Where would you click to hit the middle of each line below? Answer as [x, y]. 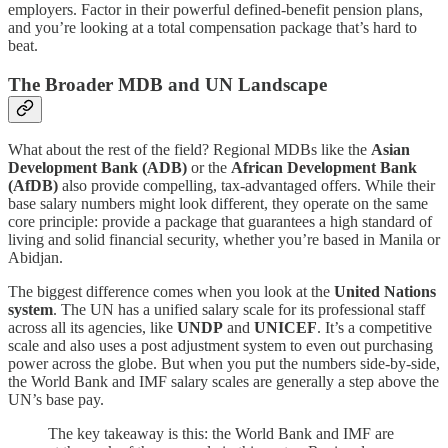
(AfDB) [33, 186]
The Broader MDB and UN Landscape [167, 84]
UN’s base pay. [56, 400]
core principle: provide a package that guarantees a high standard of [220, 222]
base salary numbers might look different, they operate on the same [218, 204]
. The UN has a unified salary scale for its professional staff [239, 310]
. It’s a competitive [374, 328]
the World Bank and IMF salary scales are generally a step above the [223, 382]
